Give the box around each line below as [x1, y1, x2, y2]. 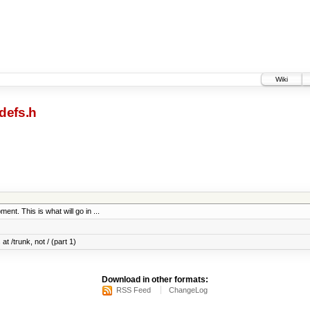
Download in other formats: [102, 275, 208, 285]
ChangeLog [169, 286, 208, 295]
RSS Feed [116, 286, 151, 295]
